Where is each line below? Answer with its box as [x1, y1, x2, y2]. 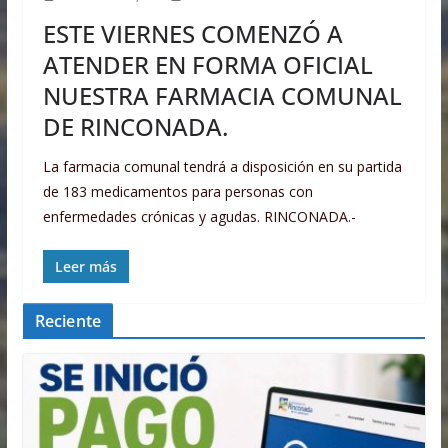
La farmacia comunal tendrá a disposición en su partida [42, 157, 402, 177]
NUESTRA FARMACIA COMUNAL [42, 79, 402, 113]
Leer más [54, 257, 117, 277]
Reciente [34, 310, 101, 333]
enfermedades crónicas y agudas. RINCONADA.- [42, 207, 356, 227]
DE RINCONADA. [42, 110, 228, 144]
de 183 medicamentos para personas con [42, 182, 313, 202]
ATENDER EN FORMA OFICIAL [42, 48, 373, 82]
